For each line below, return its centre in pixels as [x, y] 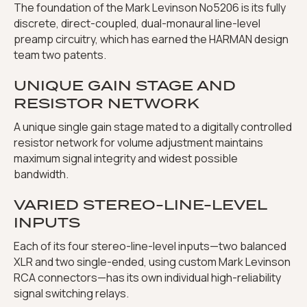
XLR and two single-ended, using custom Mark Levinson [152, 262]
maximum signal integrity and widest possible [126, 159]
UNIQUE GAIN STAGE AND [125, 86]
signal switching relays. [71, 294]
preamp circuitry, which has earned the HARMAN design [151, 39]
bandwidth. [41, 174]
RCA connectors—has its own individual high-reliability [147, 278]
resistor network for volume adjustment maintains [138, 143]
